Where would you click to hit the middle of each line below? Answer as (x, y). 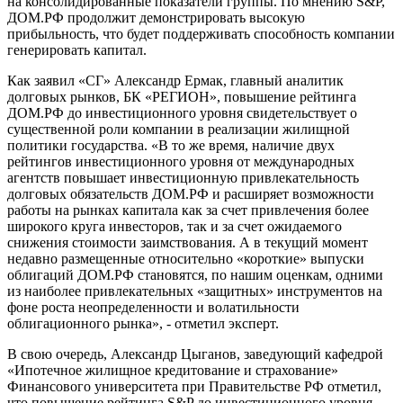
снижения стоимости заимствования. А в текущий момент (188, 243)
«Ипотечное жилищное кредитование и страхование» (173, 371)
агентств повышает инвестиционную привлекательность (183, 178)
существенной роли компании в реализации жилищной (179, 130)
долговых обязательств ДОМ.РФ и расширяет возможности (191, 194)
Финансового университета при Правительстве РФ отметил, (194, 387)
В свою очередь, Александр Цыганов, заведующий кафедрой (195, 354)
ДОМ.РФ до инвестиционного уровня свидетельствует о (182, 113)
